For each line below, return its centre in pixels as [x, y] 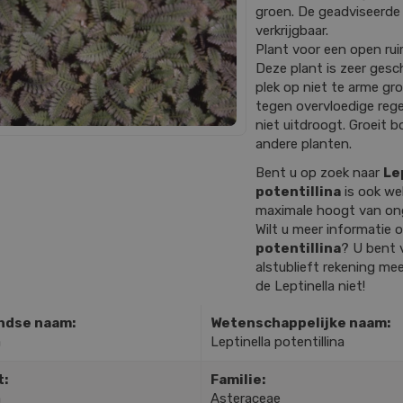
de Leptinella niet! [310, 286]
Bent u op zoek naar [319, 172]
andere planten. [304, 144]
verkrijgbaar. [292, 31]
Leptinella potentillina [277, 341]
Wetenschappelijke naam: [300, 322]
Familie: [237, 379]
